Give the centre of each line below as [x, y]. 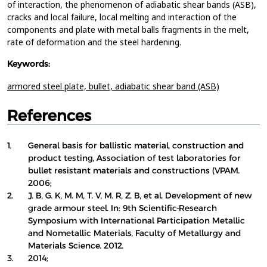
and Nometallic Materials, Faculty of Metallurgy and [134, 233]
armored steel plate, [48, 86]
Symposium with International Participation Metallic [136, 221]
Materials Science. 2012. [76, 246]
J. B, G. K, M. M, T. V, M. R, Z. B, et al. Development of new [140, 195]
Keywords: [29, 64]
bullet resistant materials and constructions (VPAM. [134, 170]
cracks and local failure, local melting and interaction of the [122, 17]
